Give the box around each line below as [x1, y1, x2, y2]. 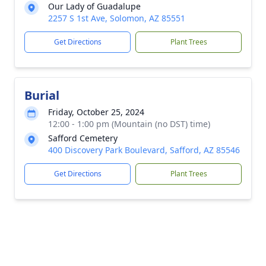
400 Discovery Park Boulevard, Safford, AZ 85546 [48, 144, 240, 156]
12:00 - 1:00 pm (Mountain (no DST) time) [48, 118, 210, 129]
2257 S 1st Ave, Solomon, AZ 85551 [48, 12, 185, 24]
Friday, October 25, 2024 [48, 106, 144, 118]
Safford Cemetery [48, 132, 118, 144]
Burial [24, 87, 59, 103]
